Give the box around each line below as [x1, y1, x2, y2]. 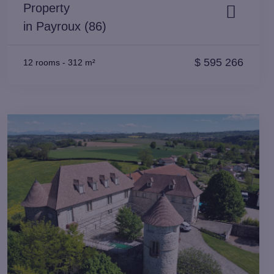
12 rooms [23, 57, 60, 67]
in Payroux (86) [23, 20, 106, 33]
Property [23, 1, 70, 15]
